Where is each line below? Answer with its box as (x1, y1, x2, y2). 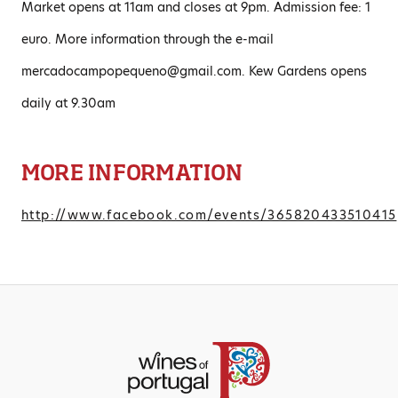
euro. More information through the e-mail (21, 29, 274, 48)
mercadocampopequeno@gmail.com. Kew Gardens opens (21, 61, 367, 80)
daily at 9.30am (21, 93, 115, 112)
